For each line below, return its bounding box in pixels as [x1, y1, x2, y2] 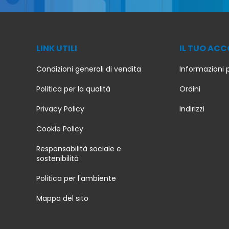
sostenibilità [36, 153, 79, 164]
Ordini [179, 83, 200, 94]
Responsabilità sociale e [36, 143, 121, 154]
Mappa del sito [36, 193, 88, 203]
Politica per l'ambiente [36, 173, 116, 184]
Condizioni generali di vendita [36, 63, 141, 74]
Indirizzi [179, 103, 204, 114]
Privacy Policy [36, 103, 84, 114]
